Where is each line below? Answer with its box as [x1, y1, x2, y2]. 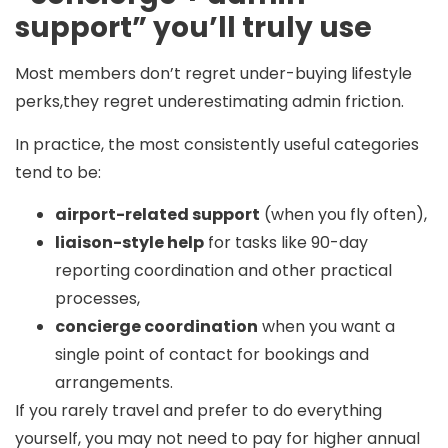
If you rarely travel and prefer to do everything [15, 399, 382, 423]
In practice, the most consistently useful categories [15, 132, 419, 156]
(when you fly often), [260, 203, 427, 227]
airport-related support [55, 203, 260, 227]
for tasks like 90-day [204, 231, 368, 255]
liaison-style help [55, 231, 204, 255]
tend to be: [15, 160, 101, 184]
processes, [55, 287, 140, 311]
